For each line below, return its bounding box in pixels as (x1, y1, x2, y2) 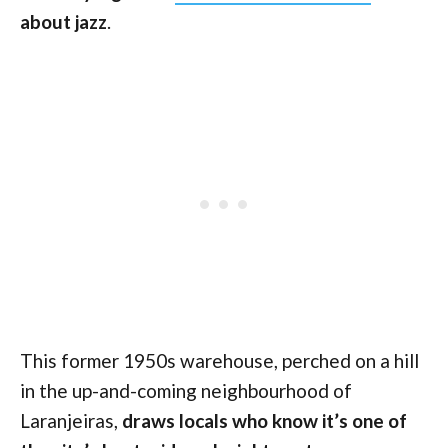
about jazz (20, 10, 107, 34)
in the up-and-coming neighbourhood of (20, 379, 352, 403)
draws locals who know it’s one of (118, 409, 407, 433)
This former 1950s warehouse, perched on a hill (20, 349, 419, 373)
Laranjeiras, (20, 409, 118, 433)
